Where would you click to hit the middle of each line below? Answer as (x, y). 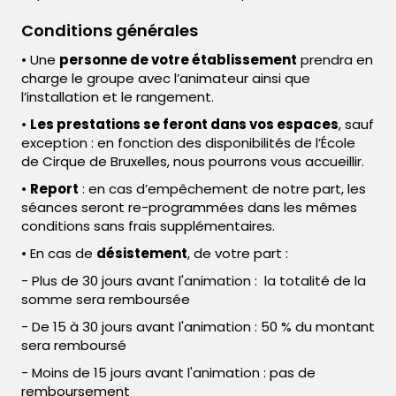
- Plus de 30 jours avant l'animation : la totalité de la (194, 280)
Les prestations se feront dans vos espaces (184, 124)
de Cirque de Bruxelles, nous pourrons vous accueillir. (193, 161)
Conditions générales (110, 30)
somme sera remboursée (106, 299)
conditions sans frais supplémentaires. (148, 225)
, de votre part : (238, 253)
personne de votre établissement (178, 59)
